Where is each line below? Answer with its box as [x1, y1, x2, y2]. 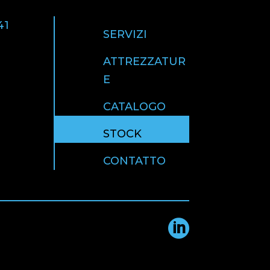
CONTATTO [103, 154, 166, 168]
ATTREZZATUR [103, 54, 186, 68]
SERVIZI [103, 27, 148, 41]
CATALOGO [103, 99, 166, 113]
